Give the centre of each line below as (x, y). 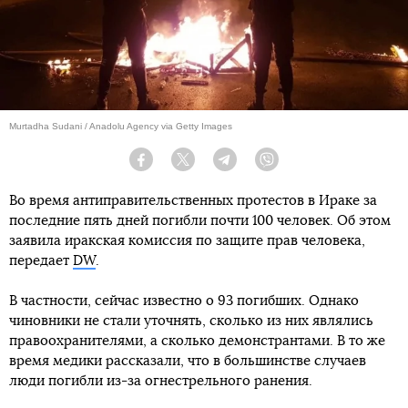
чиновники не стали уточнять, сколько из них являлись (191, 321)
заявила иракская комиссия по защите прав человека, (187, 241)
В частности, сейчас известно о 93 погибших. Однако (184, 301)
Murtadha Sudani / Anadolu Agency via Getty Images (121, 127)
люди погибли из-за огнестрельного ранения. (161, 382)
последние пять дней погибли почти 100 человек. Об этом (200, 221)
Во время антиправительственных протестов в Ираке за (193, 201)
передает (41, 261)
